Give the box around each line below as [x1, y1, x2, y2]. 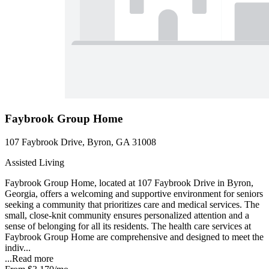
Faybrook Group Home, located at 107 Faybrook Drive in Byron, [5, 177, 253, 188]
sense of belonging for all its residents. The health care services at [5, 220, 251, 231]
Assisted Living [5, 157, 64, 168]
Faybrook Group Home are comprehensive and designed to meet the [5, 231, 264, 242]
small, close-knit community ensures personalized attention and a [5, 210, 249, 220]
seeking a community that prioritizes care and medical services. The [5, 199, 259, 210]
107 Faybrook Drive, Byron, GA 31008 [5, 136, 156, 147]
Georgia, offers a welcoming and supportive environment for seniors [5, 188, 263, 199]
